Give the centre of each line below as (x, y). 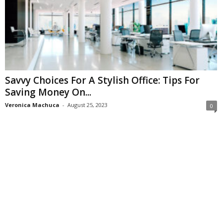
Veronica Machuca (32, 105)
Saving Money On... (48, 92)
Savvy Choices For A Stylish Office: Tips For (102, 81)
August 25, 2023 (87, 105)
